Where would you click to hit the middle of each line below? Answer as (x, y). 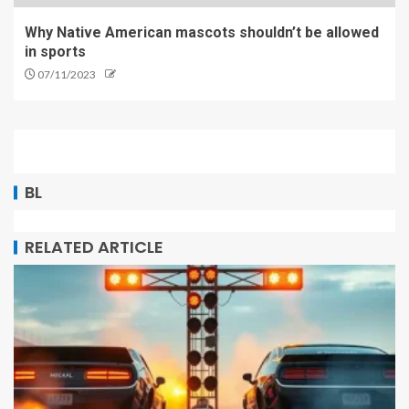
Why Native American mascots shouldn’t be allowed (202, 32)
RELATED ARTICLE (94, 246)
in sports (55, 51)
